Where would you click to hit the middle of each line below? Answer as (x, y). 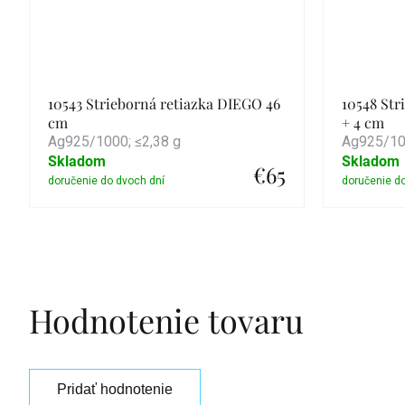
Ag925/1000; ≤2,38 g (114, 141)
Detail (167, 226)
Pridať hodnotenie (115, 389)
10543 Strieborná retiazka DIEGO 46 (164, 104)
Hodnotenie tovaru (166, 320)
